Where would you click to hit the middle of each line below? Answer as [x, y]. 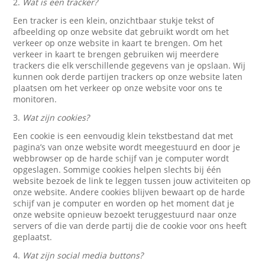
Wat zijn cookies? [56, 117]
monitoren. [35, 99]
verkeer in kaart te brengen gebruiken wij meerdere [116, 54]
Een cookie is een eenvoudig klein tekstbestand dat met [123, 136]
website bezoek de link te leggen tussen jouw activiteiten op [132, 181]
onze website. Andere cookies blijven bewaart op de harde [129, 192]
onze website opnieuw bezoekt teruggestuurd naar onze [125, 214]
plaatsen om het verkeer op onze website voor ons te [118, 88]
